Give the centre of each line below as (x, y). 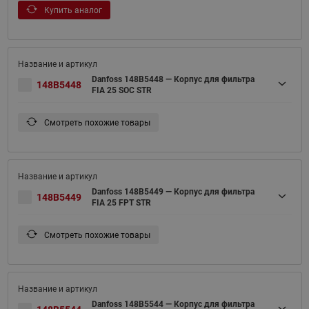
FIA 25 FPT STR (121, 202)
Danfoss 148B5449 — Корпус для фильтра (173, 191)
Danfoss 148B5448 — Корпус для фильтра (173, 79)
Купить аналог (72, 10)
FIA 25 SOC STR (121, 90)
